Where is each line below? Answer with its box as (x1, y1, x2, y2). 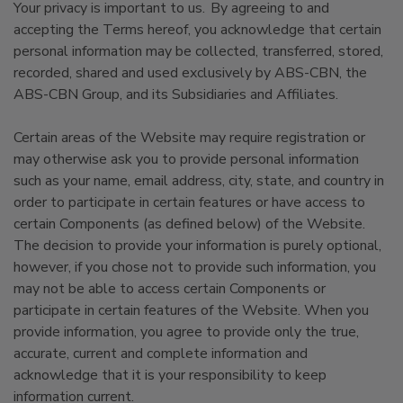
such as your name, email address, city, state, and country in (13, 171, 384, 191)
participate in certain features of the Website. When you (13, 300, 369, 320)
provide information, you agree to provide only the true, (13, 322, 359, 342)
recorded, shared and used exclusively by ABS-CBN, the (13, 63, 367, 83)
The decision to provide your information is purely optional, (13, 236, 381, 255)
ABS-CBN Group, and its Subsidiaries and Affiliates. (13, 85, 338, 104)
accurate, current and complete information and (13, 344, 308, 363)
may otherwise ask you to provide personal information (13, 149, 359, 169)
